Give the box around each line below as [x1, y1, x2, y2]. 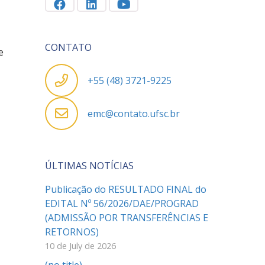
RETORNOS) [45, 225, 99, 238]
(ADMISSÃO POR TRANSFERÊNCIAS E [45, 211, 208, 224]
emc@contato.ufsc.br [88, 107, 180, 120]
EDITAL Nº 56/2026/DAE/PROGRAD [45, 197, 199, 210]
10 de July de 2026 [45, 240, 116, 251]
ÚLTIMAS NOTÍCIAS [45, 159, 134, 172]
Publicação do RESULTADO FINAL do [45, 183, 206, 196]
